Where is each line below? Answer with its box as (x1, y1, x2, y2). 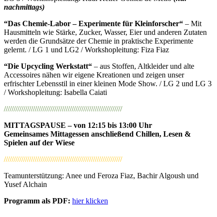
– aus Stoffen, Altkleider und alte (92, 62, 194, 70)
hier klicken (72, 196, 108, 205)
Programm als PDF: (4, 196, 70, 205)
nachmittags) (4, 2, 45, 11)
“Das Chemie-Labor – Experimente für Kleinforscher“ (4, 19, 185, 28)
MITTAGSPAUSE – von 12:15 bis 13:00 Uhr (4, 121, 152, 129)
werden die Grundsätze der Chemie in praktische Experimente (4, 36, 193, 45)
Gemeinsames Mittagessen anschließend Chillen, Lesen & (4, 129, 191, 138)
